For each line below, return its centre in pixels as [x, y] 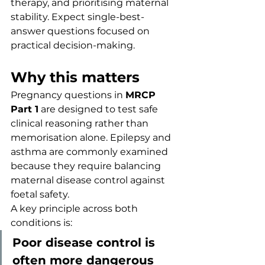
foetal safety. [40, 194]
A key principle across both [75, 209]
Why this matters [75, 77]
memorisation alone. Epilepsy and [92, 138]
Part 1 [25, 109]
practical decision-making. [73, 45]
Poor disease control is [85, 243]
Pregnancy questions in [68, 95]
